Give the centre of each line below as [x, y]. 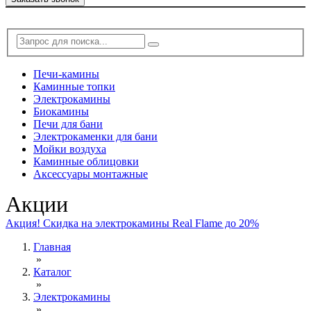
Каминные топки [74, 86]
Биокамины [61, 111]
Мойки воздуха [70, 149]
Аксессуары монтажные [91, 174]
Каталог [52, 271]
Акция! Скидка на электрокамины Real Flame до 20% [132, 223]
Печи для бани [68, 124]
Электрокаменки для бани [95, 136]
